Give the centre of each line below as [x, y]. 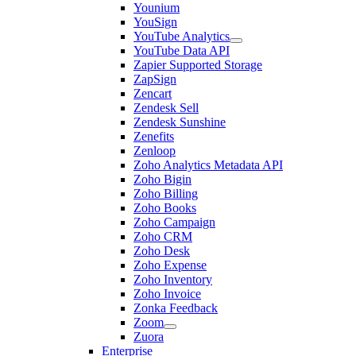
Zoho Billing [166, 193]
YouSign [155, 22]
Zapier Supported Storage [198, 65]
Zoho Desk [162, 251]
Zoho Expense [170, 265]
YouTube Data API [182, 50]
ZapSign [155, 79]
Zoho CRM [163, 236]
